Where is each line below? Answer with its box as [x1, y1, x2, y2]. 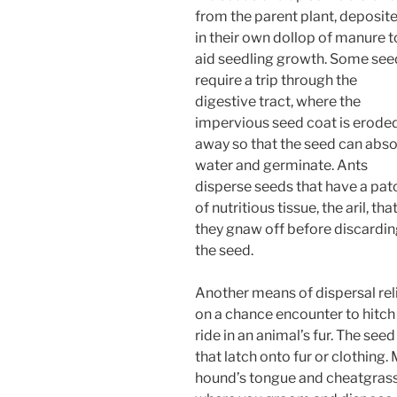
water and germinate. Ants [195, 157, 368, 175]
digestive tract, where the [195, 93, 361, 111]
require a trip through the [195, 72, 357, 90]
